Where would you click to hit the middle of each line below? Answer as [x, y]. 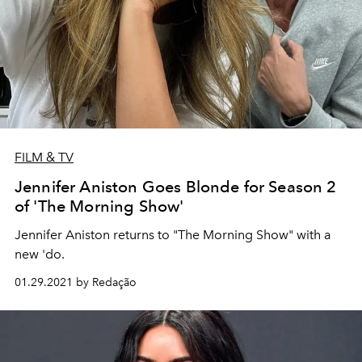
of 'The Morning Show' [99, 206]
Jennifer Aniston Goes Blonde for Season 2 [176, 186]
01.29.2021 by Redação [76, 282]
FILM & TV [44, 157]
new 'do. [40, 254]
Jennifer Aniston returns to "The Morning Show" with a [173, 234]
